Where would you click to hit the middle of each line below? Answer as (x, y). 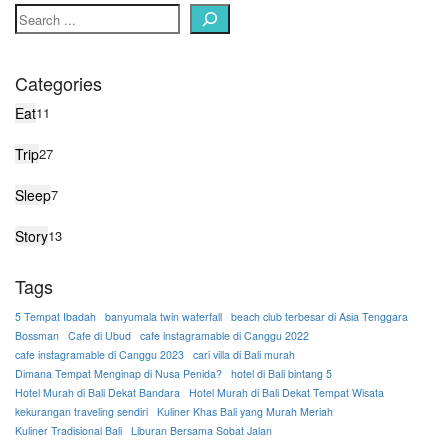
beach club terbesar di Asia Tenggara (319, 317)
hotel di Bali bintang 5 (281, 374)
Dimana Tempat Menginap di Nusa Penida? (118, 374)
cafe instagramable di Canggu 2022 (224, 336)
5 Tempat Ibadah (55, 317)
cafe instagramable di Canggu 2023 (99, 355)
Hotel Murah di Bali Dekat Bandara (97, 393)
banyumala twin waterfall (163, 317)
